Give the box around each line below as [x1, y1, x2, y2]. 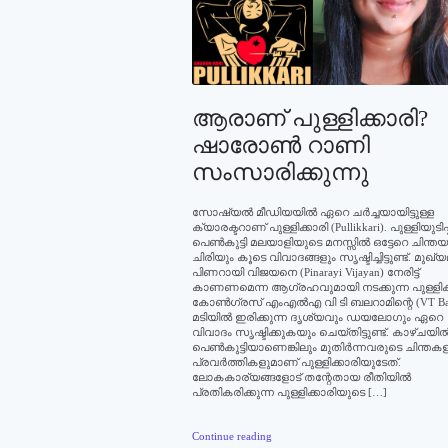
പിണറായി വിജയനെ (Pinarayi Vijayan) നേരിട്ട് [192, 265, 419, 278]
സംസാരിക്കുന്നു [192, 159, 369, 185]
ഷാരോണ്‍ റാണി [192, 132, 370, 158]
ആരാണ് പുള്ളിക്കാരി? [192, 105, 428, 131]
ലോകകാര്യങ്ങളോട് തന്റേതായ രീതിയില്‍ [192, 370, 411, 383]
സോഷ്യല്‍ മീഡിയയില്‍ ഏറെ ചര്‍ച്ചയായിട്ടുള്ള [192, 205, 434, 218]
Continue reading [192, 429, 272, 442]
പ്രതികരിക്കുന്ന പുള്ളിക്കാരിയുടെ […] [192, 385, 387, 398]
